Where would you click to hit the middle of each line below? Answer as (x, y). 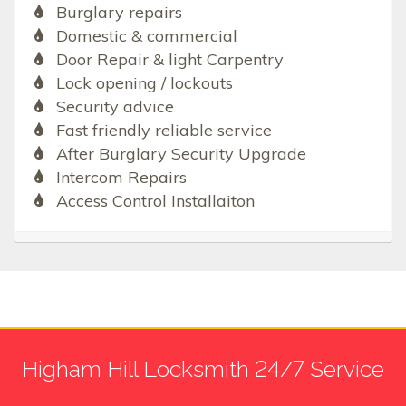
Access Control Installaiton (155, 200)
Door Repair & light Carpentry (169, 59)
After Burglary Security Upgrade (181, 153)
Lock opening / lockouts (144, 82)
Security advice (115, 106)
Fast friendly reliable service (164, 130)
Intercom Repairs (121, 177)
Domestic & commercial (146, 35)
